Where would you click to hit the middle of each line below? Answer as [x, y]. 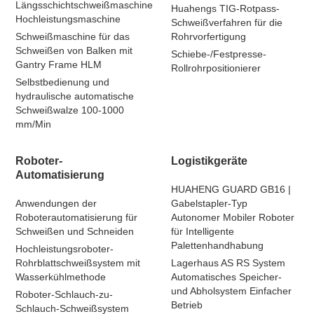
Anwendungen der [56, 203]
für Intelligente [203, 231]
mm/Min [34, 124]
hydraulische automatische [75, 96]
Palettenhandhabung [218, 245]
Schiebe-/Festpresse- [219, 54]
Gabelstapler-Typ [210, 203]
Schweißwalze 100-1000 [70, 110]
